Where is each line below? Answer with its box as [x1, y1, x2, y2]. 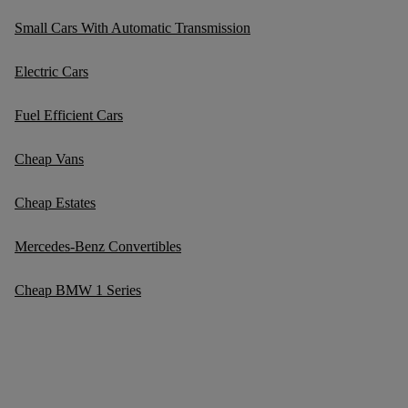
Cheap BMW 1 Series [15, 282, 141, 298]
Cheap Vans [15, 151, 84, 167]
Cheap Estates [15, 195, 96, 210]
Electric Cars [15, 64, 88, 79]
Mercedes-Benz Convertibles [15, 239, 181, 254]
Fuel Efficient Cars [15, 107, 123, 123]
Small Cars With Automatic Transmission [15, 20, 250, 36]
